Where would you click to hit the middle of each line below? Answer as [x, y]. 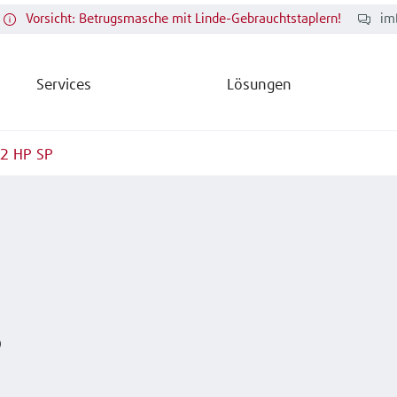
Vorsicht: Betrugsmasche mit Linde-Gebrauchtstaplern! [183, 19]
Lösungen [260, 85]
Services [63, 85]
